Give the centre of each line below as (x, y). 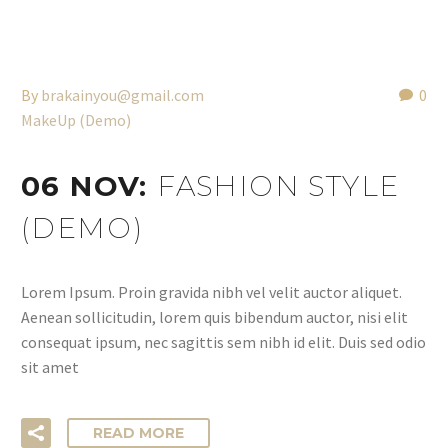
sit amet (50, 367)
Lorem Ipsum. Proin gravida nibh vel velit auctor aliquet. (211, 292)
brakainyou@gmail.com (122, 95)
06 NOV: (89, 185)
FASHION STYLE (278, 185)
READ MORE (138, 432)
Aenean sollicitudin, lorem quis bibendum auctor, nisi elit (214, 317)
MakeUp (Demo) (76, 120)
